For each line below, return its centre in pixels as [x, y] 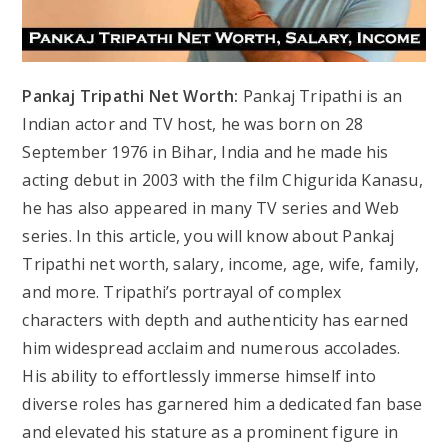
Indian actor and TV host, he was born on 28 [193, 123]
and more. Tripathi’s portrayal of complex [182, 291]
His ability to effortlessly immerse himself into [199, 375]
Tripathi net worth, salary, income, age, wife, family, [221, 263]
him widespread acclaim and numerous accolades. [211, 347]
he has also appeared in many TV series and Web [211, 207]
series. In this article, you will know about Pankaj [208, 235]
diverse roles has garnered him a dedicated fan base [222, 403]
